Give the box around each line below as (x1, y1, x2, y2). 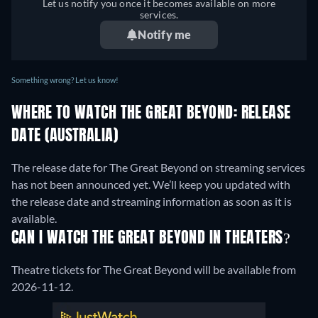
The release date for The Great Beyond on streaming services (11, 160, 305, 175)
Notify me (138, 28, 192, 42)
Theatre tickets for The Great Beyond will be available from (11, 263, 296, 277)
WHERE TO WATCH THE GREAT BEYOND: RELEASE (11, 106, 291, 122)
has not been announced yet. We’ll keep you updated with (11, 177, 290, 192)
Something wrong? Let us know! (11, 75, 119, 85)
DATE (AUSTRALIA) (11, 128, 119, 145)
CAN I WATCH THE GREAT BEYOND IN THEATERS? (11, 231, 291, 247)
